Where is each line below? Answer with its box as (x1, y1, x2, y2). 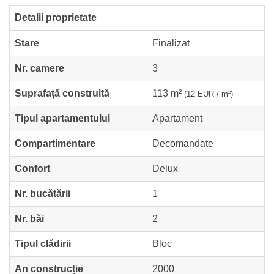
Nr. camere (15, 62, 64, 73)
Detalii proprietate (15, 12, 97, 23)
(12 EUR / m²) (184, 89, 233, 98)
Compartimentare (15, 138, 95, 149)
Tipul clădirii (15, 238, 71, 249)
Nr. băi (15, 213, 44, 224)
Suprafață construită (15, 87, 109, 98)
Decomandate (152, 138, 213, 149)
